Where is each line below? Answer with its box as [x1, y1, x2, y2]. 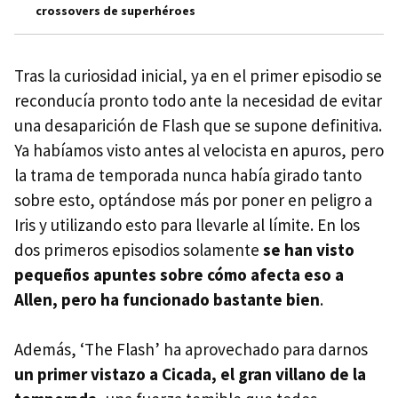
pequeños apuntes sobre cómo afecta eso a [14, 263, 344, 285]
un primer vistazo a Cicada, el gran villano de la [14, 362, 366, 385]
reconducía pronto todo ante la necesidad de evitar [14, 89, 382, 111]
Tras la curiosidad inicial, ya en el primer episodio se [14, 64, 382, 86]
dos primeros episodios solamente [14, 238, 263, 260]
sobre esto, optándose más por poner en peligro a [14, 188, 372, 211]
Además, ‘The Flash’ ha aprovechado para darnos [14, 338, 368, 360]
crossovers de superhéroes [36, 2, 195, 19]
